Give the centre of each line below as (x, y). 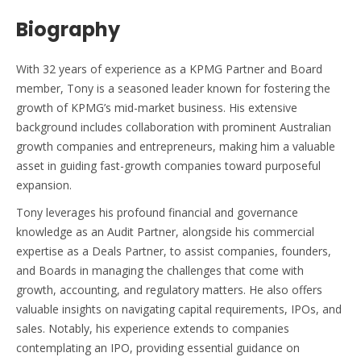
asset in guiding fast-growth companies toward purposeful (168, 165)
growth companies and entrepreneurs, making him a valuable (176, 146)
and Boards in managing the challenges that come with (160, 270)
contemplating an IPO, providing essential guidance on (158, 347)
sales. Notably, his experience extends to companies (153, 328)
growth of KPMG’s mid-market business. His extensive (157, 107)
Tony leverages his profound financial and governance (157, 212)
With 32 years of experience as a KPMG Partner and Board (169, 68)
